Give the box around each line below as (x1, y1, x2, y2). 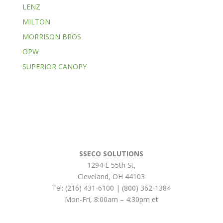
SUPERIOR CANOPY (22, 62, 87, 72)
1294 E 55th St (87, 160, 134, 170)
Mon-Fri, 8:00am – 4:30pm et (64, 194, 158, 204)
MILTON (22, 17, 50, 27)
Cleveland (78, 171, 109, 181)
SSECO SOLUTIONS (79, 148, 144, 158)
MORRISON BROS (22, 32, 81, 42)
